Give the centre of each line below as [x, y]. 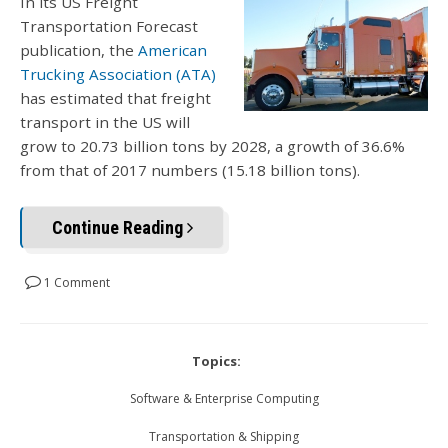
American [172, 50]
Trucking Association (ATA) [118, 74]
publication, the [79, 50]
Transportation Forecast [109, 26]
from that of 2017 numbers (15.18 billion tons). [190, 170]
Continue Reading [119, 228]
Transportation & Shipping [224, 437]
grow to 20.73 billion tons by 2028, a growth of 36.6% [212, 146]
